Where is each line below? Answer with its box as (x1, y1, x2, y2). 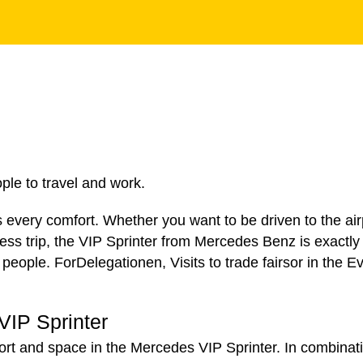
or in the (290, 254, 347, 271)
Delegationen (76, 254, 162, 271)
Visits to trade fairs (170, 254, 290, 271)
